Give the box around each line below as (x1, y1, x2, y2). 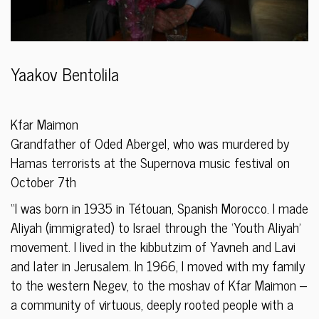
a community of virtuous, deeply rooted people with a (11, 293, 293, 315)
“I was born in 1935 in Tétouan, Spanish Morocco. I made (11, 197, 308, 219)
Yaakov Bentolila (11, 60, 119, 88)
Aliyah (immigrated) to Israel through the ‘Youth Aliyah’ (11, 216, 301, 239)
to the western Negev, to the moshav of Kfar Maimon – (11, 273, 307, 296)
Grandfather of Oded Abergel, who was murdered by (11, 132, 289, 155)
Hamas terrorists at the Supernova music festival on (11, 151, 290, 174)
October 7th (11, 170, 76, 193)
